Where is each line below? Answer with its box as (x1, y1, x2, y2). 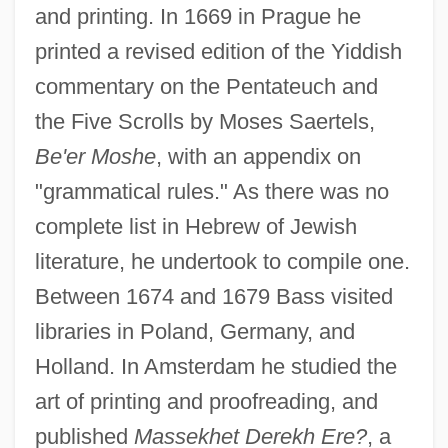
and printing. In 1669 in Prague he (34, 3, 361, 29)
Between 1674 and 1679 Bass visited (34, 283, 393, 309)
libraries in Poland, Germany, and (34, 318, 355, 344)
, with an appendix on (155, 143, 361, 169)
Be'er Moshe (34, 143, 156, 169)
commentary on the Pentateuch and (34, 73, 378, 99)
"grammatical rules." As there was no (34, 178, 389, 204)
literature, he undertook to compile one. (34, 248, 410, 274)
